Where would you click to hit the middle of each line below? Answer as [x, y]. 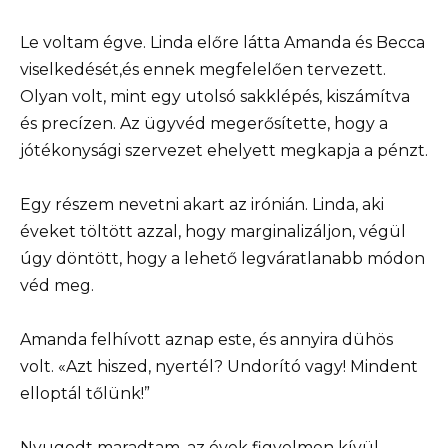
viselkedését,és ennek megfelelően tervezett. [203, 69]
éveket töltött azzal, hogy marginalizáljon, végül [213, 231]
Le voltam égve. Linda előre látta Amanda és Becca [222, 42]
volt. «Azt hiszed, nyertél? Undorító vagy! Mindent [219, 367]
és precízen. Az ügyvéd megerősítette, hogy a [204, 123]
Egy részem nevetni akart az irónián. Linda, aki [202, 204]
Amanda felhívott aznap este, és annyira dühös [206, 340]
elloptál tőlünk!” [85, 394]
